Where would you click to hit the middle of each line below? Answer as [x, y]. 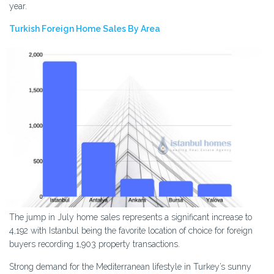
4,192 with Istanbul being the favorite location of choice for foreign [131, 230]
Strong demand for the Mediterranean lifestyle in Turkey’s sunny [130, 266]
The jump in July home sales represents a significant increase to [131, 217]
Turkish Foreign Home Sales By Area [85, 29]
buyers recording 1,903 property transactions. [94, 244]
